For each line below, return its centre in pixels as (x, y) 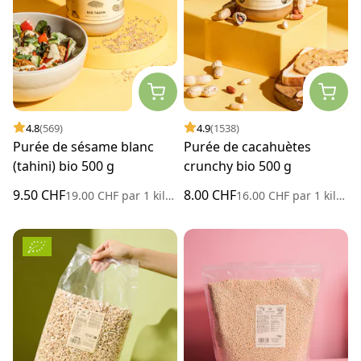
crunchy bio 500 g (238, 166)
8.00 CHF (210, 195)
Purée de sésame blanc (83, 146)
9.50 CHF (39, 195)
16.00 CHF (264, 195)
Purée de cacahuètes (247, 146)
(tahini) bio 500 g (64, 166)
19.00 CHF (93, 195)
